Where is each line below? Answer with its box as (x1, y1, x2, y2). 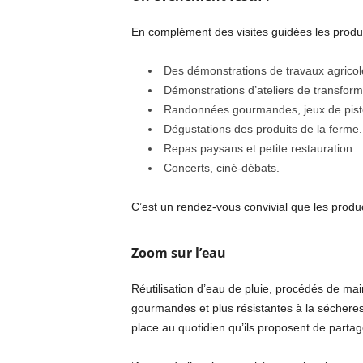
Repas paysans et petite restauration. (163, 141, 356, 155)
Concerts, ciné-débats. (163, 160, 280, 174)
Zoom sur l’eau (130, 243, 226, 262)
